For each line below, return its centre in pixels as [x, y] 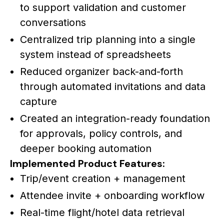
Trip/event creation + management [103, 178]
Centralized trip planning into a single [108, 39]
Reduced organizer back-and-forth [101, 71]
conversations [53, 22]
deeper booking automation [86, 148]
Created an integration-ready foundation [115, 118]
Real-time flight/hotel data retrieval [102, 212]
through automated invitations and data [113, 86]
